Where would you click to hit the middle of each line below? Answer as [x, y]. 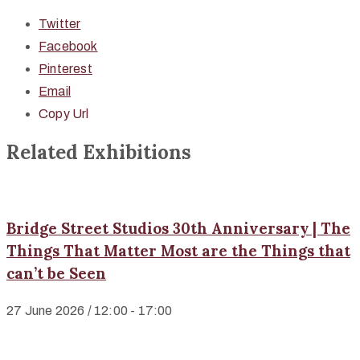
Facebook [68, 46]
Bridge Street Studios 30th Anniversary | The [178, 229]
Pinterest [65, 68]
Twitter [60, 23]
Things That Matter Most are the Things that [178, 251]
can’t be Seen [56, 274]
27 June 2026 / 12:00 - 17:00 [90, 311]
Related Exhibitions [99, 152]
